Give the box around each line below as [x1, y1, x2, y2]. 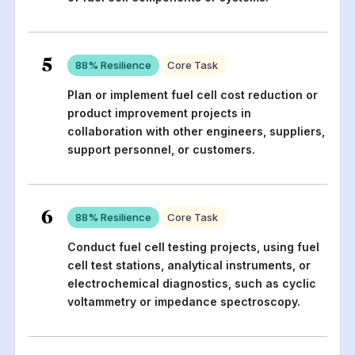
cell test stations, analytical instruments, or [67, 258, 311, 272]
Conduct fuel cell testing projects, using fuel [67, 239, 319, 254]
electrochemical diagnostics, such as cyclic [67, 276, 316, 290]
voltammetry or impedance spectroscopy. [67, 294, 300, 308]
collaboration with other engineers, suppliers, [67, 124, 325, 138]
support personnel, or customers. [67, 142, 255, 156]
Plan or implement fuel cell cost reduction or [67, 87, 318, 101]
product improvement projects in [67, 105, 251, 120]
